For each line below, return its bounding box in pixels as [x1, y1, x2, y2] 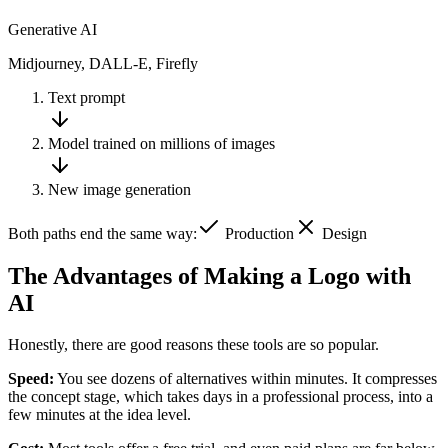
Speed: [8, 370, 54, 388]
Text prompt [48, 88, 125, 106]
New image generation [48, 180, 191, 198]
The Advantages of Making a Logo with [8, 262, 411, 289]
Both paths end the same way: [8, 224, 197, 242]
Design [322, 224, 367, 242]
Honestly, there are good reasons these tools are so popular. [8, 336, 379, 354]
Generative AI [8, 20, 97, 38]
